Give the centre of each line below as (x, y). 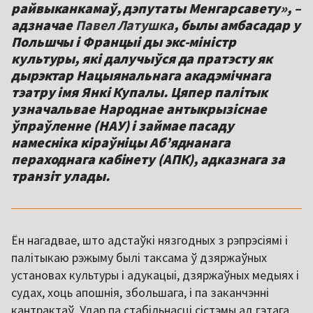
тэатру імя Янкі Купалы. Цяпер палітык (140, 92)
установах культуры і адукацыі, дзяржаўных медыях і (155, 275)
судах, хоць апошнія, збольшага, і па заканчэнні (140, 293)
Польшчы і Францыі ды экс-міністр (124, 42)
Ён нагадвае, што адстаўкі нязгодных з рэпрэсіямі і (150, 240)
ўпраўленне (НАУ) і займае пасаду (123, 126)
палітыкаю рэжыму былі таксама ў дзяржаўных (139, 258)
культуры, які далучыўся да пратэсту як (142, 59)
